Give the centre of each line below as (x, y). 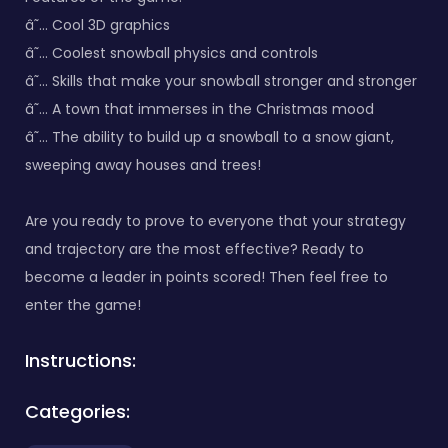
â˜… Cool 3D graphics (97, 25)
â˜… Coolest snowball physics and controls (171, 53)
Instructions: (80, 360)
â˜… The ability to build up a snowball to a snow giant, (209, 137)
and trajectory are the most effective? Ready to (194, 249)
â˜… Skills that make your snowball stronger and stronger (221, 81)
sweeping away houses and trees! (143, 165)
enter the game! (83, 305)
